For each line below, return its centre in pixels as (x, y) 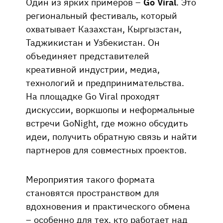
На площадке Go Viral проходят (93, 96)
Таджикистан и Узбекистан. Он (93, 42)
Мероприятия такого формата (90, 179)
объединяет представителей (88, 56)
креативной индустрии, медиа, (93, 69)
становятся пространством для (93, 192)
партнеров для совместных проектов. (106, 150)
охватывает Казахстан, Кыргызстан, (104, 29)
